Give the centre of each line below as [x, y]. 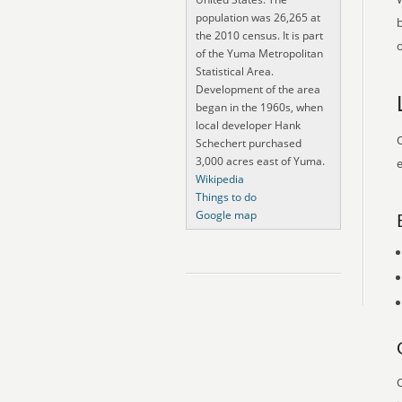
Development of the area [258, 89]
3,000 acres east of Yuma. [260, 161]
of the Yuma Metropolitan [259, 53]
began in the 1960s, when [259, 107]
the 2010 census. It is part [259, 35]
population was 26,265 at [258, 17]
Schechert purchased [249, 143]
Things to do [226, 197]
